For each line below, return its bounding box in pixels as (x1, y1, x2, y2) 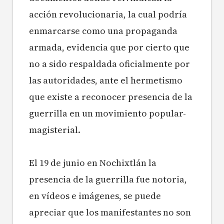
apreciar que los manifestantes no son (29, 206, 191, 219)
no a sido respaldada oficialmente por (29, 57, 190, 70)
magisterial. (29, 123, 80, 136)
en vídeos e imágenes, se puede (29, 189, 161, 202)
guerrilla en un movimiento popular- (29, 107, 186, 120)
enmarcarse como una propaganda (29, 24, 177, 37)
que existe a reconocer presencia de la (29, 90, 192, 103)
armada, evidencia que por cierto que (29, 41, 189, 54)
